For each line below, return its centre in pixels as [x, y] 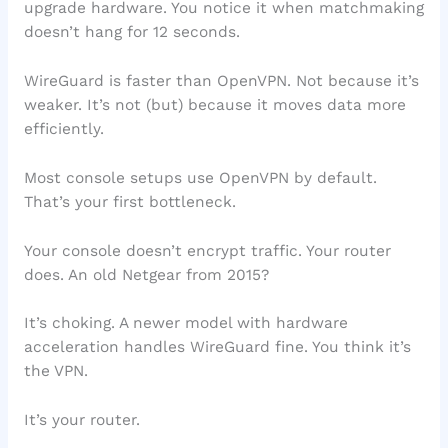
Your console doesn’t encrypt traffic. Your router [207, 250]
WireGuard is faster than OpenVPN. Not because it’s [221, 80]
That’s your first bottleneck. [129, 201]
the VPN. [55, 371]
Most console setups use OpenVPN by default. [200, 177]
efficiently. [63, 128]
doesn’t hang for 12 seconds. [131, 32]
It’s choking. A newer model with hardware [185, 323]
